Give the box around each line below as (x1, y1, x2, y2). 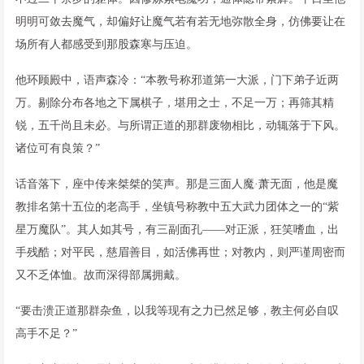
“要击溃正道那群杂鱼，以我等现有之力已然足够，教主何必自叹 (15, 304, 339, 317)
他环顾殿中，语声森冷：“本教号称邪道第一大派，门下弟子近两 (15, 73, 339, 86)
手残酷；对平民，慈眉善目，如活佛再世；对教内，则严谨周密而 (15, 245, 345, 258)
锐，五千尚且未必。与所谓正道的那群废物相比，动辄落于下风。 (15, 119, 345, 132)
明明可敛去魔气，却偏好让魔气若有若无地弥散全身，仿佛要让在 (15, 15, 345, 28)
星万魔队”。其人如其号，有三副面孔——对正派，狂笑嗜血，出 (15, 223, 339, 236)
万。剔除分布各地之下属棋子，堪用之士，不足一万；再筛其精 (15, 96, 334, 109)
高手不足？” (15, 327, 77, 340)
